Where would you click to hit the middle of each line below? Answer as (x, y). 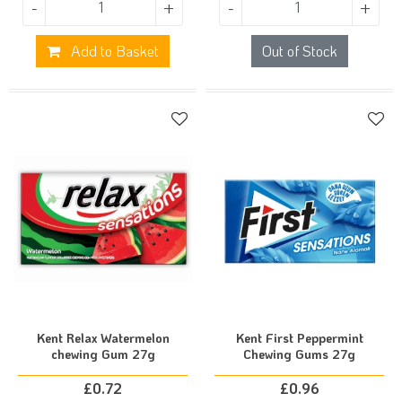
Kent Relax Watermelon (103, 338)
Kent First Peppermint (299, 338)
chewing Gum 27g (103, 354)
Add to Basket (113, 51)
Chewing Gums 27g (299, 354)
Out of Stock (299, 51)
